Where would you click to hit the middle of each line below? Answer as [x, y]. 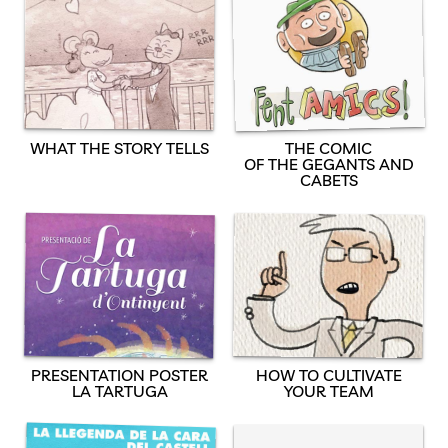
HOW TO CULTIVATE [328, 375]
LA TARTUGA [119, 391]
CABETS [328, 179]
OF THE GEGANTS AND [328, 163]
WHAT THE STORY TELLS [119, 147]
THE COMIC [328, 147]
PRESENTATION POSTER [119, 375]
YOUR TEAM [328, 391]
